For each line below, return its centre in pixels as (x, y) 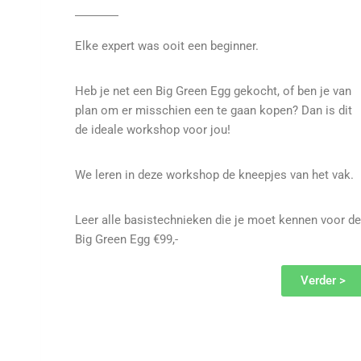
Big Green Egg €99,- (127, 240)
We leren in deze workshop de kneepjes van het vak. (214, 175)
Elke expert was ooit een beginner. (168, 46)
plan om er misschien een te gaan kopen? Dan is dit (214, 111)
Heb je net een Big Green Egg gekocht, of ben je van (213, 91)
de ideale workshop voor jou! (153, 130)
